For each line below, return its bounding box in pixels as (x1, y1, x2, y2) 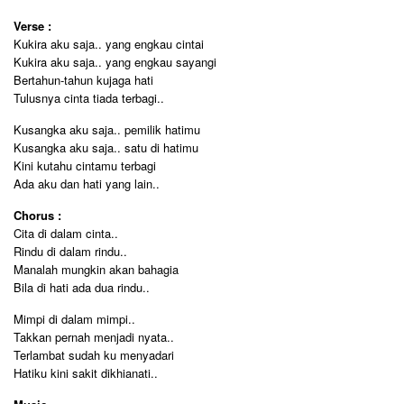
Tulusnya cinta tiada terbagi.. (14, 89, 164, 106)
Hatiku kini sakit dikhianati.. (14, 364, 158, 381)
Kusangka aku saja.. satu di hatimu (14, 139, 198, 156)
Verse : (14, 17, 51, 34)
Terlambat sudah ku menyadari (14, 346, 174, 363)
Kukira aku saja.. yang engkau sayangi (14, 53, 216, 70)
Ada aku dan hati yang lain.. (14, 175, 160, 192)
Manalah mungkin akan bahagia (14, 261, 179, 278)
